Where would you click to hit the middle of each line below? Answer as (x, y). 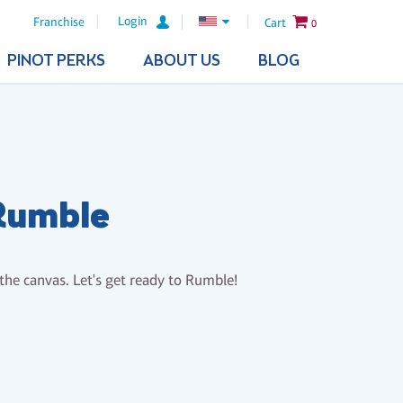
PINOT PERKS (56, 61)
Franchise (59, 22)
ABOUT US (181, 61)
